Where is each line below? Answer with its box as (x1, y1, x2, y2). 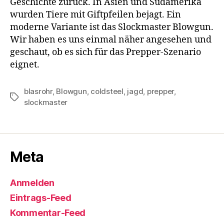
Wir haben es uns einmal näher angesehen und (10, 34, 211, 46)
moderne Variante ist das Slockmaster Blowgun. (10, 21, 213, 33)
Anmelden (10, 177, 54, 188)
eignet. (10, 59, 39, 71)
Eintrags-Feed (10, 192, 71, 203)
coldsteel (90, 86, 123, 96)
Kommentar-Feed (10, 207, 86, 218)
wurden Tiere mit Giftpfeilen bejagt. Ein (10, 9, 181, 21)
